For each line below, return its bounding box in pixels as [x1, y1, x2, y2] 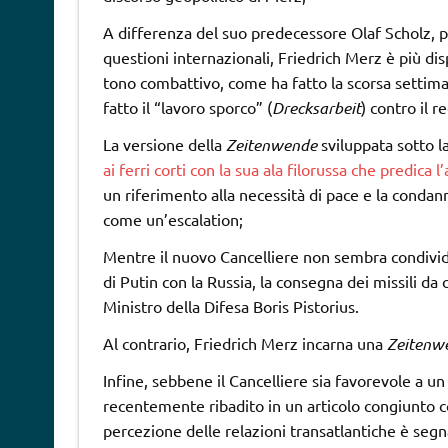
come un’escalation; [102, 208, 243, 229]
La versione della [102, 133, 226, 154]
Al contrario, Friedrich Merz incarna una [102, 332, 387, 353]
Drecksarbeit [271, 96, 361, 118]
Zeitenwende [225, 133, 317, 155]
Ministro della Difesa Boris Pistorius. [102, 295, 359, 316]
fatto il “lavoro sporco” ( [102, 96, 272, 117]
